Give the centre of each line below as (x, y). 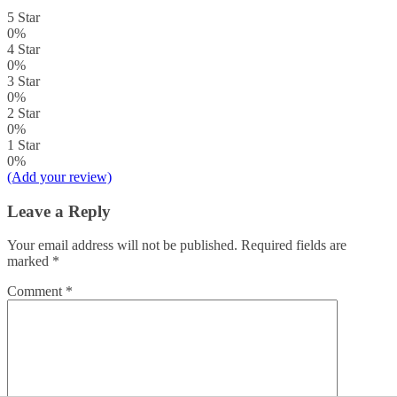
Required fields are (294, 245)
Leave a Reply (59, 211)
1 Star (23, 144)
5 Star (23, 17)
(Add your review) (59, 176)
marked (30, 261)
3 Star (23, 81)
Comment (36, 292)
